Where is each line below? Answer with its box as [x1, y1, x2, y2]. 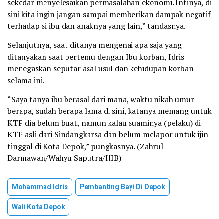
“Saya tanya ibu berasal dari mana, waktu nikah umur [7, 93, 194, 105]
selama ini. [7, 74, 44, 86]
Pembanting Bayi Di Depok [80, 181, 165, 192]
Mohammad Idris [12, 181, 68, 192]
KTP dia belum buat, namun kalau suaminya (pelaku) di [7, 117, 201, 128]
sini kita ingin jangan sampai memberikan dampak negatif [7, 8, 211, 20]
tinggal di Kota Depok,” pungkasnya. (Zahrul [7, 140, 163, 152]
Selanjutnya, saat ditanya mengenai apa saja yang [7, 39, 182, 50]
